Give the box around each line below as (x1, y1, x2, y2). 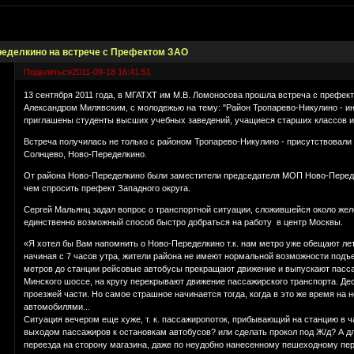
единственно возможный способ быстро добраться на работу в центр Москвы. (24, 217, 344, 228)
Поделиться (24, 66, 73, 77)
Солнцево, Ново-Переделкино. (24, 149, 148, 160)
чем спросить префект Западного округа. (24, 183, 191, 194)
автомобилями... (24, 302, 91, 312)
